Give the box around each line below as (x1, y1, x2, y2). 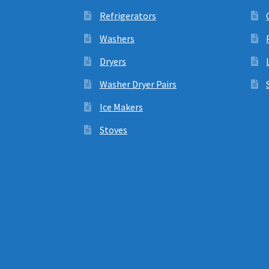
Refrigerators (99, 9, 156, 22)
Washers (99, 32, 134, 44)
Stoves (99, 123, 127, 136)
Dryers (99, 55, 126, 67)
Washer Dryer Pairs (99, 77, 177, 90)
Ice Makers (99, 100, 143, 113)
